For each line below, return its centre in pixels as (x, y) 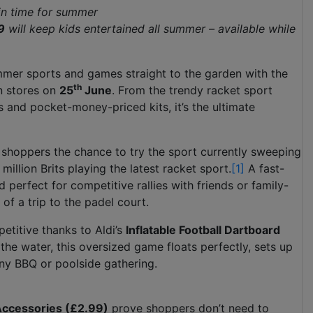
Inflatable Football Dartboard (203, 230)
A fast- (264, 169)
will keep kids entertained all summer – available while (150, 29)
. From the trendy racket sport (192, 90)
